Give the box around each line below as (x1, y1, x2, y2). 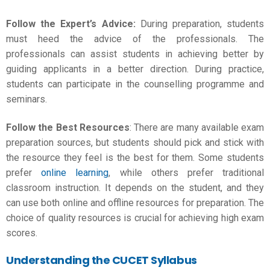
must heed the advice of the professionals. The (6, 33, 264, 45)
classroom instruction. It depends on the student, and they (6, 182, 264, 193)
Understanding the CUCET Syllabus (6, 252, 197, 268)
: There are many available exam (129, 122, 264, 133)
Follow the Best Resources (6, 122, 130, 133)
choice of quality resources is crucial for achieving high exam (6, 212, 264, 224)
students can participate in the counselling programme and (6, 78, 264, 90)
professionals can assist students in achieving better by (6, 48, 264, 60)
